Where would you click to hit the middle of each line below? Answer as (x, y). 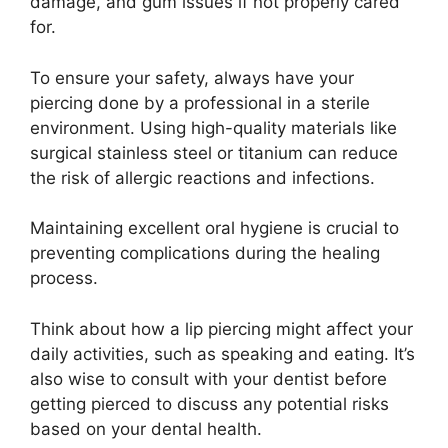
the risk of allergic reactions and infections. (202, 177)
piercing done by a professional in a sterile (200, 102)
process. (64, 278)
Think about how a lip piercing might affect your (221, 328)
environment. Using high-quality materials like (213, 127)
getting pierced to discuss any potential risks (209, 403)
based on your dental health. (146, 428)
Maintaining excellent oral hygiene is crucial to (214, 228)
